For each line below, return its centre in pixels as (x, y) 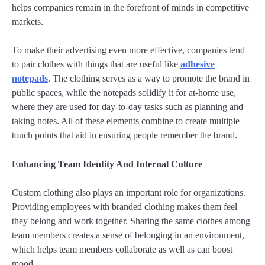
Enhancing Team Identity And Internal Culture (107, 164)
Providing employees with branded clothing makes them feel (125, 206)
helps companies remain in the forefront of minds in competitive (130, 8)
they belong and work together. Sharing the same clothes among (131, 221)
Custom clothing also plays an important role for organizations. (129, 192)
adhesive (198, 64)
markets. (28, 22)
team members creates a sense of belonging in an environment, (128, 235)
